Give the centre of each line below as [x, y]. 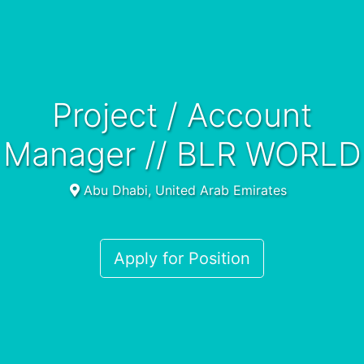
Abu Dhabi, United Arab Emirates [183, 190]
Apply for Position [182, 258]
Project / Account [62, 115]
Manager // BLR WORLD [182, 154]
